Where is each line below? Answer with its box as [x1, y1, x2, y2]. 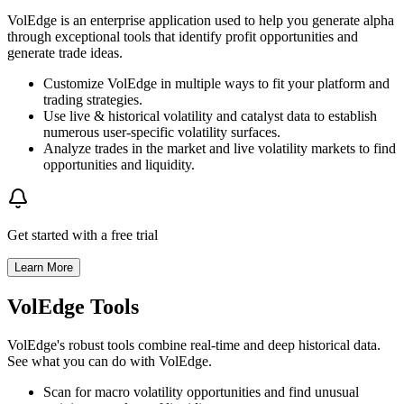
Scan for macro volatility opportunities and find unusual [43, 384, 359, 400]
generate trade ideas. [7, 45, 123, 61]
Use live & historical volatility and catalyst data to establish [43, 108, 377, 124]
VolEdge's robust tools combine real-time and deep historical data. [7, 337, 381, 353]
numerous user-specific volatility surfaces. [43, 124, 280, 141]
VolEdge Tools [7, 295, 139, 319]
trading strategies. [43, 92, 142, 108]
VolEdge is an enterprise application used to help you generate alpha [7, 13, 394, 29]
